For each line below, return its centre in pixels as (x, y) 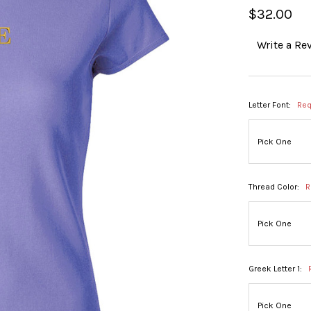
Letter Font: (271, 105)
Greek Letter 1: (277, 269)
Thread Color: (275, 187)
